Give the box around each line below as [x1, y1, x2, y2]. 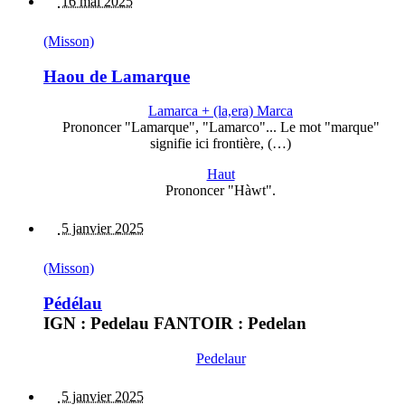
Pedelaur [195, 350, 246, 366]
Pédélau [43, 294, 102, 314]
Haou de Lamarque [43, 66, 190, 86]
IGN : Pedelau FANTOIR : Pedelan [43, 314, 306, 334]
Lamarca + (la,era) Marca [148, 103, 293, 119]
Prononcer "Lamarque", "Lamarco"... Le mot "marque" [61, 119, 380, 136]
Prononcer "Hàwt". [165, 183, 276, 199]
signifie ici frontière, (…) [150, 136, 291, 152]
